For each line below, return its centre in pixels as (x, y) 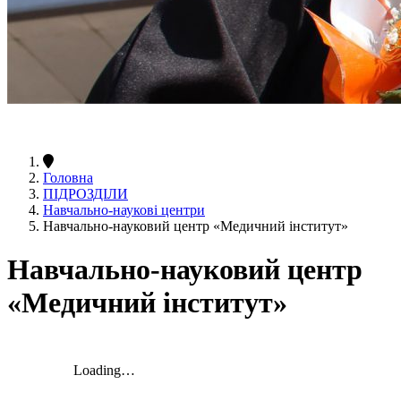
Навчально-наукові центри (124, 209)
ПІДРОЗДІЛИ (85, 193)
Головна (68, 177)
